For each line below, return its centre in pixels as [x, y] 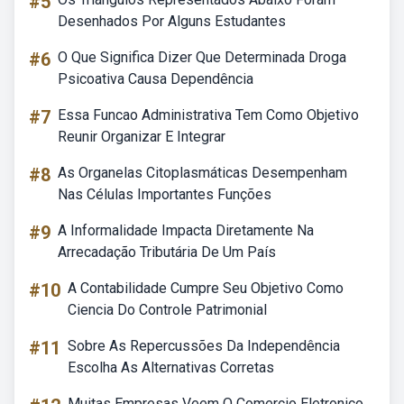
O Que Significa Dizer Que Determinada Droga [202, 57]
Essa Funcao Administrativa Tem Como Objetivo [208, 115]
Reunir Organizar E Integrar [142, 137]
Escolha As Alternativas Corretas [171, 367]
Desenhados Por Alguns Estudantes [172, 21]
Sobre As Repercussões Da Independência [204, 346]
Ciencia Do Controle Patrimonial [167, 310]
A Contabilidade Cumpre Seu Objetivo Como [206, 288]
